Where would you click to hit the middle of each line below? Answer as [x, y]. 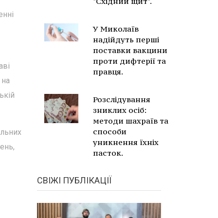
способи [110, 131]
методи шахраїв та [131, 121]
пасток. [108, 153]
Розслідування [122, 99]
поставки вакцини [130, 50]
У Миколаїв [116, 29]
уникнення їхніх [126, 142]
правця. [108, 72]
